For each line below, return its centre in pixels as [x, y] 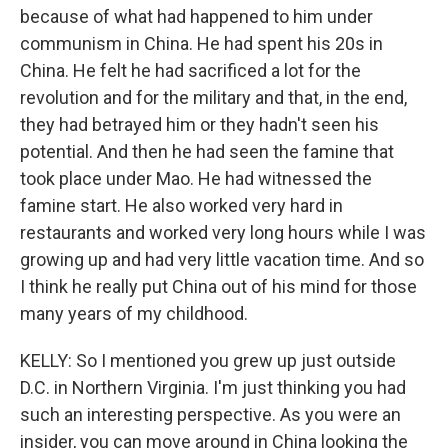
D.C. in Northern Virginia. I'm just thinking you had [213, 387]
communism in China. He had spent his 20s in [201, 43]
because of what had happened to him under [196, 16]
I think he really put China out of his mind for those [218, 286]
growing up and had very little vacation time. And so [222, 259]
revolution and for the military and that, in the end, [213, 97]
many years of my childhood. [134, 313]
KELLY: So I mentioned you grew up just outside [208, 360]
